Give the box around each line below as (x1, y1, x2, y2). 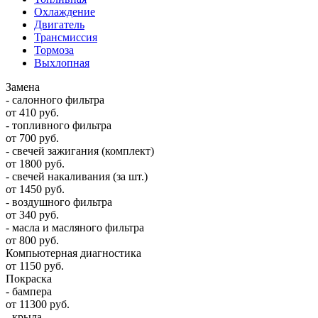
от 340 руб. (6, 208, 59, 221)
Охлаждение (34, 5, 95, 18)
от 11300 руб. (6, 297, 70, 310)
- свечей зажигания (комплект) (6, 144, 154, 157)
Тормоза (34, 43, 74, 56)
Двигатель (34, 18, 84, 31)
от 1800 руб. (6, 157, 65, 170)
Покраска (6, 272, 52, 285)
